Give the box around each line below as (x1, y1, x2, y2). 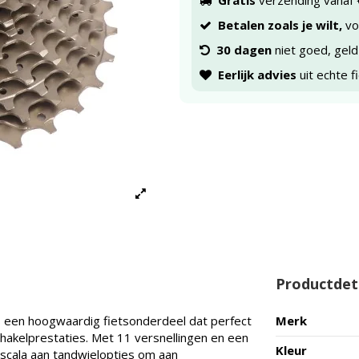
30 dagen (216, 42, 272, 58)
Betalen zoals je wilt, (217, 17, 342, 33)
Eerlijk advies (217, 67, 296, 83)
